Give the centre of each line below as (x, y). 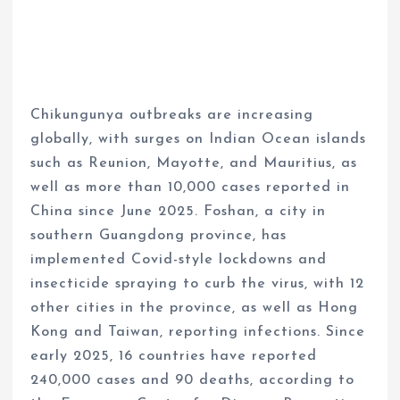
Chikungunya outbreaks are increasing (172, 115)
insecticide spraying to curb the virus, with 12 (198, 283)
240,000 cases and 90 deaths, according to (193, 380)
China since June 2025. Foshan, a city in (179, 211)
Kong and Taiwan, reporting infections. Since (198, 332)
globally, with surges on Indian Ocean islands (199, 139)
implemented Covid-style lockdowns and (179, 259)
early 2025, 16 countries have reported (174, 356)
